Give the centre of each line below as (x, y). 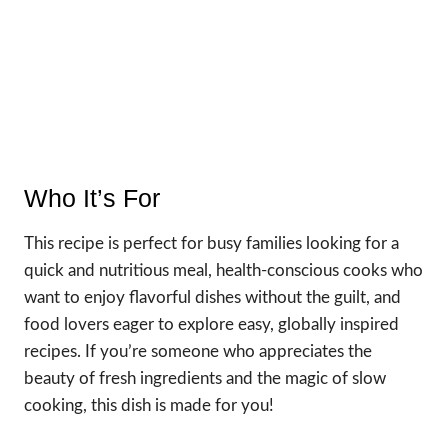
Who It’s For (92, 198)
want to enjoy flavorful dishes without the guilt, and (212, 297)
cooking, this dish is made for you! (149, 405)
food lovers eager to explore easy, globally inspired (211, 324)
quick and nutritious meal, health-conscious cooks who (223, 270)
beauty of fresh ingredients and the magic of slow (205, 378)
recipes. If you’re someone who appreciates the (198, 351)
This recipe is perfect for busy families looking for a (211, 243)
